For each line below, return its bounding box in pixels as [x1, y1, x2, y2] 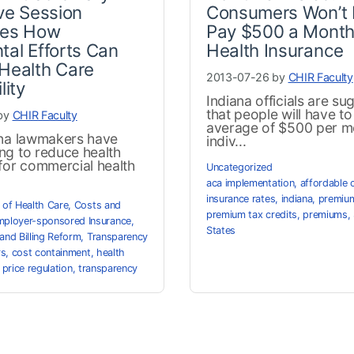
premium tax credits [206, 208, 297, 220]
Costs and [73, 198, 121, 211]
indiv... [206, 132, 247, 149]
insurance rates [206, 192, 276, 205]
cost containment [11, 246, 91, 258]
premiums [303, 208, 348, 220]
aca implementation [206, 176, 295, 189]
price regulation [2, 262, 73, 274]
